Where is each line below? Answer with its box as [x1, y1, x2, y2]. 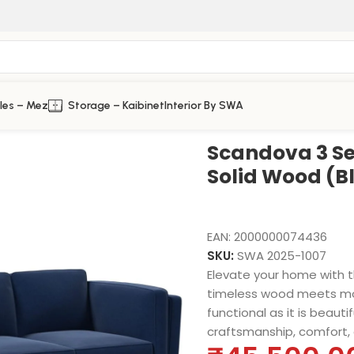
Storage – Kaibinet [68, 99, 164, 112]
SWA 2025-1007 [236, 247, 326, 264]
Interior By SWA [164, 99, 243, 112]
